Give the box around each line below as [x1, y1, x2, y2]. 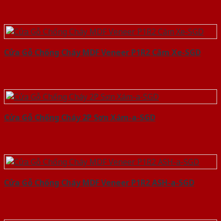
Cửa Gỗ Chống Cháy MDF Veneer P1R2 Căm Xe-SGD [4, 47, 201, 58]
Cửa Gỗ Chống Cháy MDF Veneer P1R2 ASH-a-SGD [4, 177, 194, 188]
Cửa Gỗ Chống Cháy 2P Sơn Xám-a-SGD [4, 112, 155, 123]
